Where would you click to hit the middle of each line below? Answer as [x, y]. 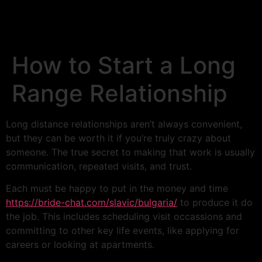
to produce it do [215, 203]
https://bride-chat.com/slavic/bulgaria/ [92, 203]
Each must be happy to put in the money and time [117, 189]
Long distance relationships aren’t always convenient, [124, 124]
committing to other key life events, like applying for [123, 231]
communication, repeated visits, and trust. [99, 166]
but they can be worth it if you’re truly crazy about [118, 138]
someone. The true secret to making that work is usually [130, 152]
